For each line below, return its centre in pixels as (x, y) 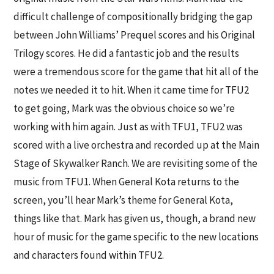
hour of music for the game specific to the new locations (136, 237)
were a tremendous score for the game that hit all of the (136, 72)
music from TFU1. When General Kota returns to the (127, 182)
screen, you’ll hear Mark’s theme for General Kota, (124, 200)
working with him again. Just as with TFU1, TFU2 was (128, 127)
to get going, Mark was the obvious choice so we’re (124, 109)
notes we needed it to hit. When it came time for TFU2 (131, 90)
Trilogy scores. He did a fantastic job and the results (127, 54)
